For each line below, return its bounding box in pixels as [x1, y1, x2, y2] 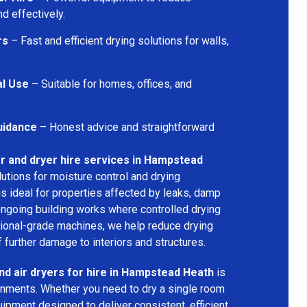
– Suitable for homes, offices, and [29, 77, 192, 90]
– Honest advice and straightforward [37, 120, 214, 134]
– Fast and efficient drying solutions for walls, [8, 34, 229, 47]
